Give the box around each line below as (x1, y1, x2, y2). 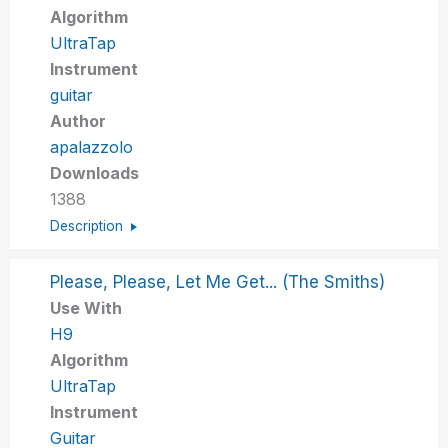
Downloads (50, 162, 140, 183)
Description (50, 217, 124, 234)
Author (50, 110, 107, 131)
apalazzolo (50, 136, 134, 157)
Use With (50, 297, 123, 318)
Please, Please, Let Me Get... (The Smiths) (50, 271, 386, 292)
